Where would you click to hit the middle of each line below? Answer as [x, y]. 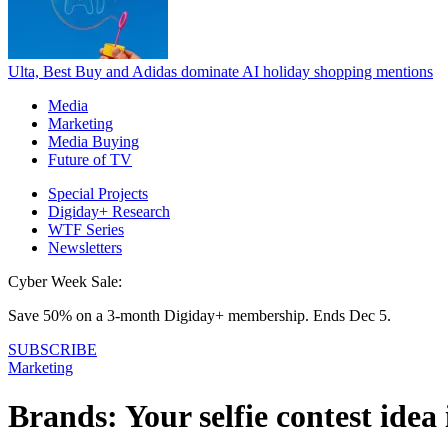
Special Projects [98, 193]
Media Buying [93, 141]
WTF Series [86, 229]
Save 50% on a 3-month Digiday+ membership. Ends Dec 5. [199, 315]
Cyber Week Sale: [65, 281]
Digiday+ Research [109, 211]
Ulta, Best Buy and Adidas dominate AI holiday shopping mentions [220, 71]
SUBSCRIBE [52, 349]
